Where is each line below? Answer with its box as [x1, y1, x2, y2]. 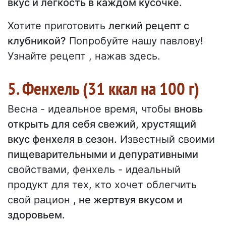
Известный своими [117, 133, 215, 146]
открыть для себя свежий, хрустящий [8, 118, 196, 131]
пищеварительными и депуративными [8, 148, 198, 161]
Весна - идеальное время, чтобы [8, 103, 174, 116]
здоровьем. [8, 209, 65, 221]
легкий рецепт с [108, 20, 189, 32]
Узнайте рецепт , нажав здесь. [8, 50, 160, 63]
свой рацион [8, 194, 73, 206]
